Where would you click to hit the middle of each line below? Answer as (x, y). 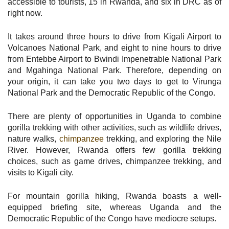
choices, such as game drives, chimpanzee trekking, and (114, 161)
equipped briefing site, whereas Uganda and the (114, 207)
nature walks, (33, 139)
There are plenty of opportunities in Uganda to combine (114, 116)
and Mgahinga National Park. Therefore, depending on (114, 70)
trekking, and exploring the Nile (163, 139)
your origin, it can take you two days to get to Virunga (114, 81)
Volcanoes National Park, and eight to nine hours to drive (114, 48)
